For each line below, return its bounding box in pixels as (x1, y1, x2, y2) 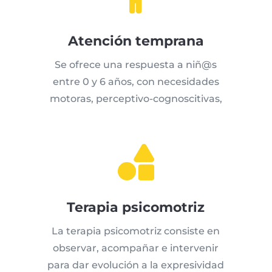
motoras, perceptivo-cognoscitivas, (49, 93, 222, 105)
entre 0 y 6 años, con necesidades (52, 76, 219, 88)
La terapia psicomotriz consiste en (52, 225, 220, 237)
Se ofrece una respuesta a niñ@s (55, 59, 217, 71)
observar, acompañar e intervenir (53, 242, 219, 254)
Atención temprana (67, 33, 204, 50)
